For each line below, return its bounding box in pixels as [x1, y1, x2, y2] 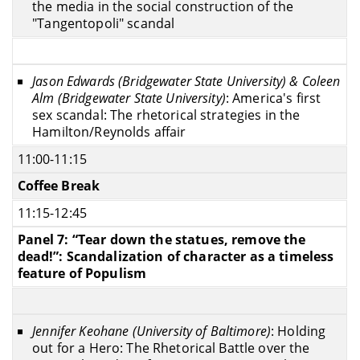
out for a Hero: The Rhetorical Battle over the [32, 339, 310, 358]
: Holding [271, 322, 326, 341]
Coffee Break [17, 176, 100, 194]
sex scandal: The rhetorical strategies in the [32, 106, 301, 125]
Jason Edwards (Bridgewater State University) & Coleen [32, 72, 341, 91]
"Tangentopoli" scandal [32, 14, 175, 33]
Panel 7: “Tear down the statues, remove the [17, 230, 306, 248]
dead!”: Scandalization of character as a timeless [17, 247, 334, 265]
